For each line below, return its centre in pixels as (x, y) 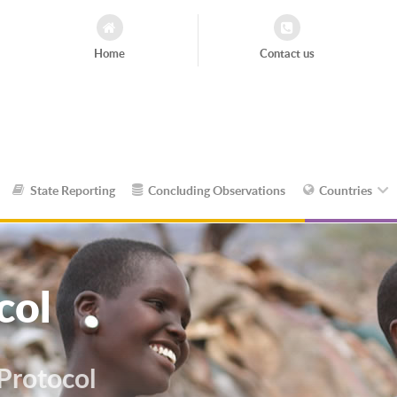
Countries (346, 190)
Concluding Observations (217, 190)
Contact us (288, 54)
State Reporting (72, 190)
